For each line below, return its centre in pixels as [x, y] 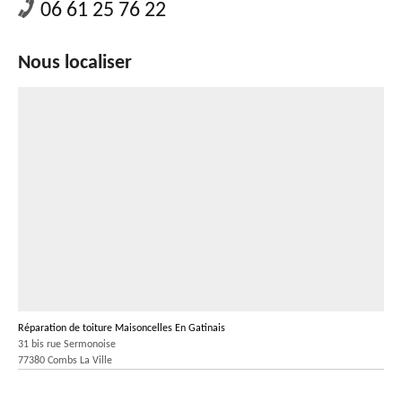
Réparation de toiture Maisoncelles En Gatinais [122, 328]
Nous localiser [75, 63]
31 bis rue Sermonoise [67, 345]
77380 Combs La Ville [65, 361]
